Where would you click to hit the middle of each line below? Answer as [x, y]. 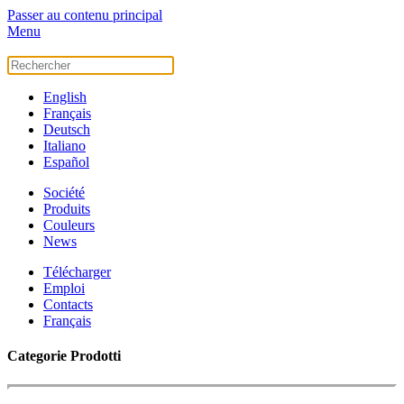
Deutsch [67, 129]
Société [64, 193]
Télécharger [77, 272]
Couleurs [69, 225]
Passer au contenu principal [85, 15]
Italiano [64, 146]
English [65, 97]
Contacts [68, 304]
